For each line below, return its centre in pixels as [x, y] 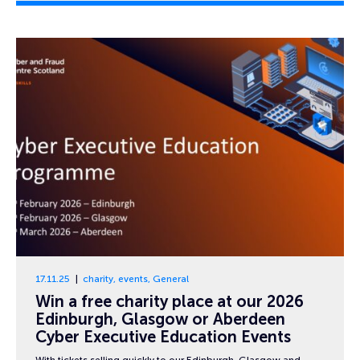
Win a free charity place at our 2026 [170, 302]
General [170, 278]
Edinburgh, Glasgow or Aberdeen [160, 319]
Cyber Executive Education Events [163, 337]
